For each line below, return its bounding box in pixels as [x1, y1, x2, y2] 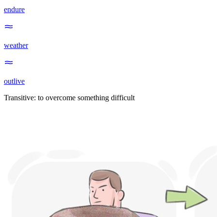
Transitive [4, 93, 34, 102]
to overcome [38, 93, 76, 102]
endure [4, 5, 25, 14]
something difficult [76, 93, 135, 102]
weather [4, 41, 28, 50]
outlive [4, 77, 25, 86]
